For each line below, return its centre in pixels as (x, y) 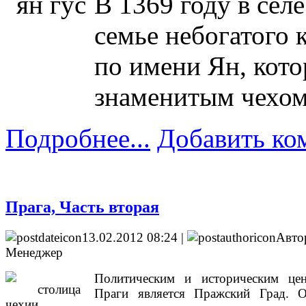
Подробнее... (78, 138)
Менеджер (34, 252)
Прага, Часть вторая (82, 207)
